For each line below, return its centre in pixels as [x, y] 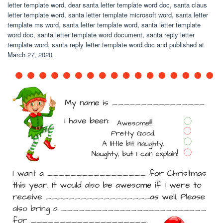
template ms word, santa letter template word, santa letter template [104, 25]
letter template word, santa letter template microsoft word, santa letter [108, 15]
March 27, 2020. [31, 55]
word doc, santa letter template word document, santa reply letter [101, 35]
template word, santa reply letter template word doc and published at [106, 45]
